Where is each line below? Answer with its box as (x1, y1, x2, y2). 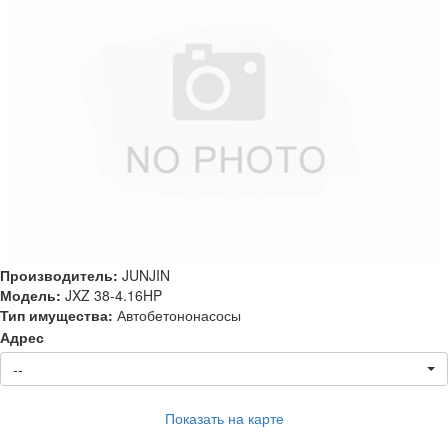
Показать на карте (164, 407, 284, 428)
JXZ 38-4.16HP (61, 284, 162, 305)
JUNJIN (118, 264, 170, 285)
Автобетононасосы (113, 304, 241, 325)
